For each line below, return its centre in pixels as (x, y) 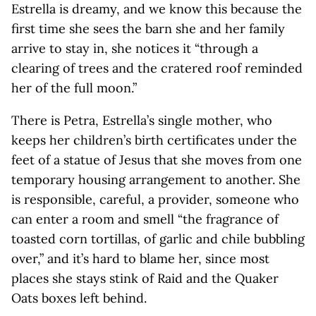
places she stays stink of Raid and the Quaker (145, 278)
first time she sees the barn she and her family (148, 29)
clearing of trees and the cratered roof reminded (157, 68)
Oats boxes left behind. (79, 298)
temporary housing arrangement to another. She (156, 180)
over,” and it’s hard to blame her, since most (140, 259)
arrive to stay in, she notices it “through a (135, 48)
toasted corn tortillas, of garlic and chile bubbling (158, 239)
